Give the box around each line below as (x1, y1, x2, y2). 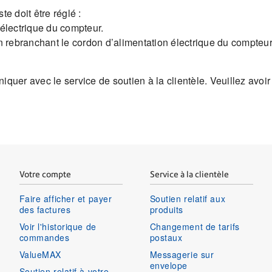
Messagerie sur (149, 248, 214, 261)
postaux (149, 231, 183, 244)
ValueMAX (19, 248, 61, 261)
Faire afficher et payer (19, 192, 112, 205)
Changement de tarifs (149, 220, 240, 233)
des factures (19, 203, 71, 216)
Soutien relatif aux (149, 192, 226, 205)
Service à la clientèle (149, 169, 229, 180)
